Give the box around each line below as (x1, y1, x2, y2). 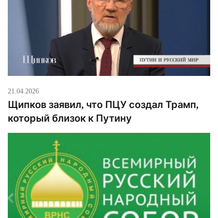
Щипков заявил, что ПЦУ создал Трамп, (8, 99, 199, 111)
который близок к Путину (8, 112, 132, 125)
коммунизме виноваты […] (8, 8, 110, 18)
